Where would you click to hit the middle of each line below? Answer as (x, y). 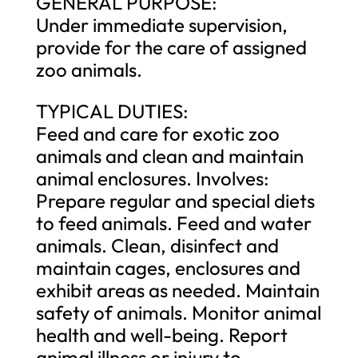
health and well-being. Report (161, 334)
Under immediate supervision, (161, 24)
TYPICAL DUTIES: (112, 111)
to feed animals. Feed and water (173, 223)
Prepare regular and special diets (175, 200)
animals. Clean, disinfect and (157, 245)
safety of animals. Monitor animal (178, 312)
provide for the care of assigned (171, 47)
